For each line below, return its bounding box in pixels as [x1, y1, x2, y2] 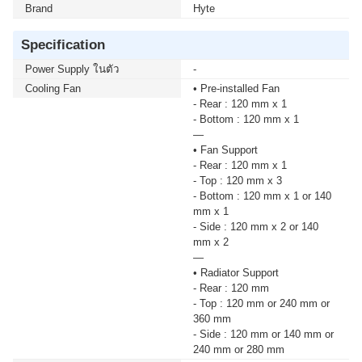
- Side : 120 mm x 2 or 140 [193, 221, 318, 233]
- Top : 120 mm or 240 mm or [193, 297, 330, 309]
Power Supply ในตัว [25, 63, 119, 75]
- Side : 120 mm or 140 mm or [193, 328, 334, 340]
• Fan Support [193, 144, 258, 156]
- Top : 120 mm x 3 [193, 175, 282, 187]
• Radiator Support [193, 267, 279, 279]
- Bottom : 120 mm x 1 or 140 [193, 190, 331, 202]
